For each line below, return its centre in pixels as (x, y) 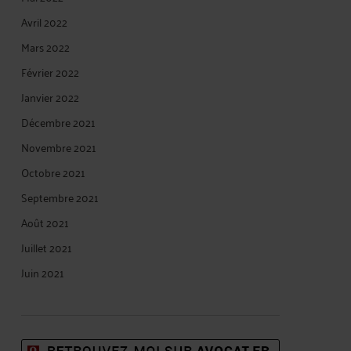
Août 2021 (45, 222)
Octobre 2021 (53, 172)
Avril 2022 (44, 22)
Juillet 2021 (47, 247)
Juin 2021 (43, 272)
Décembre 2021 (58, 122)
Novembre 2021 (59, 147)
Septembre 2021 (60, 197)
